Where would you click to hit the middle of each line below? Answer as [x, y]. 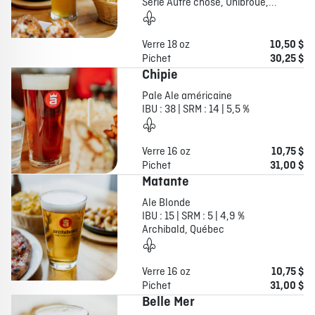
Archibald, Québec [183, 230]
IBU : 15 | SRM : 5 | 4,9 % [193, 217]
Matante [165, 182]
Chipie [160, 76]
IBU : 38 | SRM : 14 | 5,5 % [195, 110]
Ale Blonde [166, 204]
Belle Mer [168, 303]
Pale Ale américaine [187, 97]
